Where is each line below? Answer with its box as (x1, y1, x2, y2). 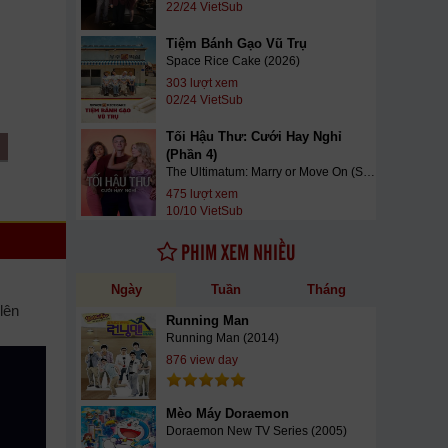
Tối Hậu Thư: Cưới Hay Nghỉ (166, 129, 342, 144)
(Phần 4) (166, 147, 217, 162)
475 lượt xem (166, 187, 238, 201)
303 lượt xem (166, 76, 238, 90)
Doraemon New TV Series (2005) (166, 424, 347, 438)
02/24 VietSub (166, 93, 243, 107)
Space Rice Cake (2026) (166, 54, 300, 68)
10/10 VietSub (166, 204, 243, 218)
